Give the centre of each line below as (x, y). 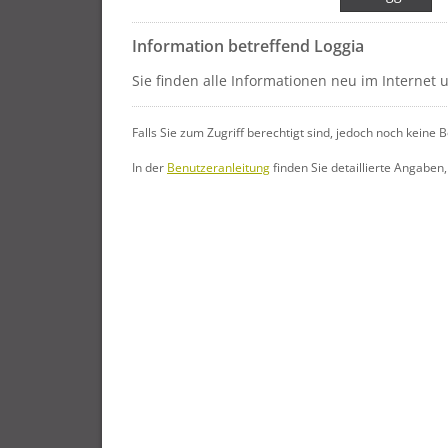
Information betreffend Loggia (248, 46)
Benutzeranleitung (218, 167)
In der (149, 167)
